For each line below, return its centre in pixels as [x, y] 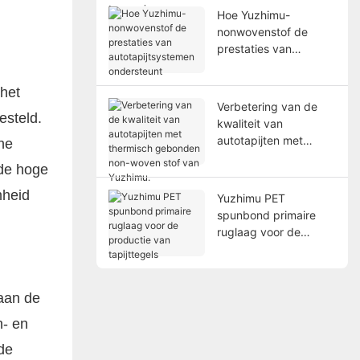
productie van [253, 248]
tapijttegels [246, 265]
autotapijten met [260, 140]
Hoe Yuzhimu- [253, 14]
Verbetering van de [267, 106]
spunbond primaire [266, 215]
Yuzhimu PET [251, 198]
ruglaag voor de [258, 231]
